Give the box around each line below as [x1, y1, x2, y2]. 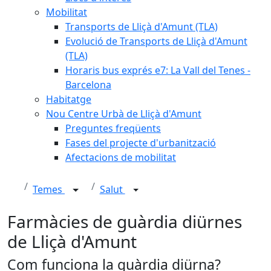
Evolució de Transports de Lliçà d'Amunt [65, 34, 247, 48]
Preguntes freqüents [65, 122, 161, 135]
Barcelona [65, 78, 111, 91]
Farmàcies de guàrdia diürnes [7, 210, 242, 233]
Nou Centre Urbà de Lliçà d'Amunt [46, 107, 201, 120]
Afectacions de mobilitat [65, 151, 176, 164]
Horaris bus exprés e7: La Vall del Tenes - [65, 64, 250, 77]
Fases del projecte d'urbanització [65, 136, 216, 149]
